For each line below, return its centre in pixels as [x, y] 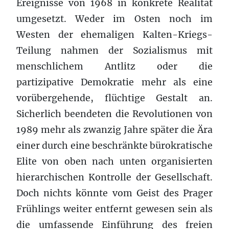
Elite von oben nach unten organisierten [114, 161]
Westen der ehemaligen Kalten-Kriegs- [114, 35]
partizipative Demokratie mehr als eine [114, 82]
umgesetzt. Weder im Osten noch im [114, 19]
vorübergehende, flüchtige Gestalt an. [114, 98]
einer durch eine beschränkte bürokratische [114, 145]
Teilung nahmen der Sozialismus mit [114, 50]
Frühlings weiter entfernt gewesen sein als [114, 209]
